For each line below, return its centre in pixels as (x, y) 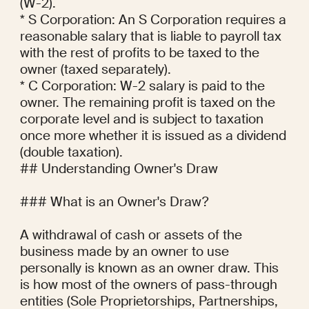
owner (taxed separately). (95, 70)
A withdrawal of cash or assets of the (131, 235)
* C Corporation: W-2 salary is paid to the (142, 86)
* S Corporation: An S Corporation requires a (153, 20)
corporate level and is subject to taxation (141, 119)
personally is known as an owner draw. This (149, 268)
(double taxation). (71, 152)
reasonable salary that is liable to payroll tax (150, 37)
